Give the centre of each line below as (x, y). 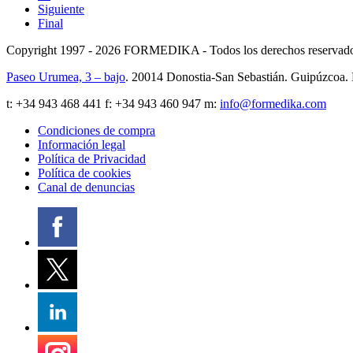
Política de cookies (84, 173)
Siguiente (61, 9)
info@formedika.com (273, 104)
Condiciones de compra (97, 130)
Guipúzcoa (318, 77)
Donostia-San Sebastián (225, 77)
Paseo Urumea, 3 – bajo (66, 77)
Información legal (82, 145)
